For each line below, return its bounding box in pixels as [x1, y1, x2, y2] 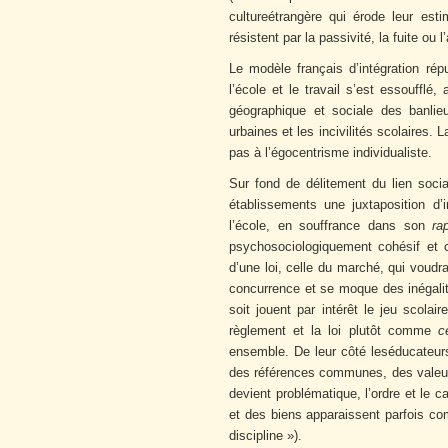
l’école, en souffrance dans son [229, 219, 433, 233]
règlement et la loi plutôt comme [229, 324, 438, 338]
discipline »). [229, 429, 302, 443]
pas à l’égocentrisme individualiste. [229, 146, 432, 160]
